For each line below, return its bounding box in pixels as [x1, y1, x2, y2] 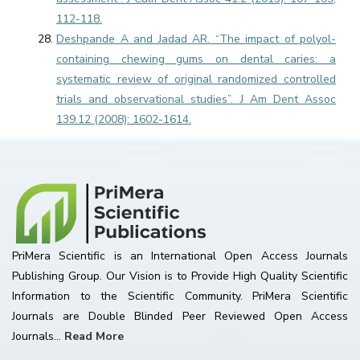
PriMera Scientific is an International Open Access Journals [12, 248, 348, 264]
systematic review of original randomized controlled [56, 72, 336, 87]
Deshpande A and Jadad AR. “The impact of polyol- [56, 31, 336, 47]
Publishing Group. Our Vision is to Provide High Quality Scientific [12, 268, 348, 284]
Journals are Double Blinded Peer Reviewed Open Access [12, 309, 348, 324]
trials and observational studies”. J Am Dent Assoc [56, 92, 336, 107]
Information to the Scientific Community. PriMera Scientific [12, 288, 348, 304]
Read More [64, 329, 124, 344]
